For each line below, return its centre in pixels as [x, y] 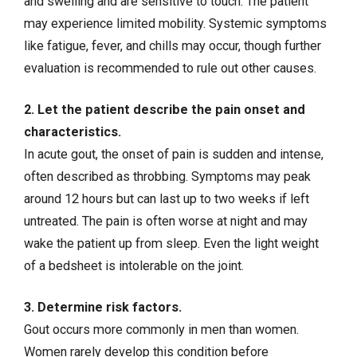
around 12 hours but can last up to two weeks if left [167, 198]
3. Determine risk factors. [103, 308]
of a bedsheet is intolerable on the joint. [135, 265]
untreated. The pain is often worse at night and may [166, 221]
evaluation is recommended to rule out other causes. [170, 68]
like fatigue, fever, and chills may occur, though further [173, 45]
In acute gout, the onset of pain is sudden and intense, [174, 154]
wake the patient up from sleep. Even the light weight [171, 243]
